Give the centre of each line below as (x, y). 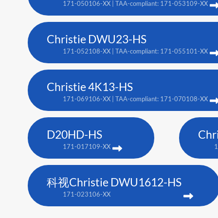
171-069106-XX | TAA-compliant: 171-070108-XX (135, 99)
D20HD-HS (74, 135)
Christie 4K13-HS (90, 87)
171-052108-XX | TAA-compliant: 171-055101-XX (135, 51)
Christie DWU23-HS (97, 39)
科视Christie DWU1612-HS (114, 182)
